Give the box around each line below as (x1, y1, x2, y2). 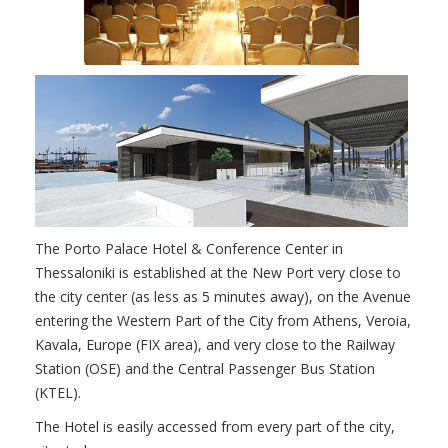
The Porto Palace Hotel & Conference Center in (35, 239, 343, 259)
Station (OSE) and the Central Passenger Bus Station (35, 359, 375, 379)
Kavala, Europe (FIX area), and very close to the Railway (35, 335, 395, 355)
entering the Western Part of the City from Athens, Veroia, (35, 311, 411, 331)
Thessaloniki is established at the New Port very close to (35, 263, 401, 283)
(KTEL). (35, 383, 81, 403)
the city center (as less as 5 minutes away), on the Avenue (35, 287, 411, 307)
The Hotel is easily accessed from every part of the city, (35, 417, 395, 437)
